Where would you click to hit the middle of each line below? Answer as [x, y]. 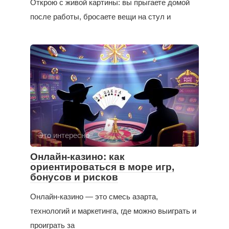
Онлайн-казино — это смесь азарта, [94, 196]
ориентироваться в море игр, [102, 167]
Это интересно [64, 135]
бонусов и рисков [74, 177]
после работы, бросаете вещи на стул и [100, 16]
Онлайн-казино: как [77, 156]
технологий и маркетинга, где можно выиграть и [113, 211]
